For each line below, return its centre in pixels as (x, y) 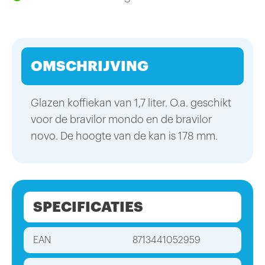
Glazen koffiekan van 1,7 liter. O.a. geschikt (131, 103)
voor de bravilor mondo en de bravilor (121, 120)
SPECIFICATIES (88, 207)
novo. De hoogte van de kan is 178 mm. (126, 136)
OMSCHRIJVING (90, 67)
